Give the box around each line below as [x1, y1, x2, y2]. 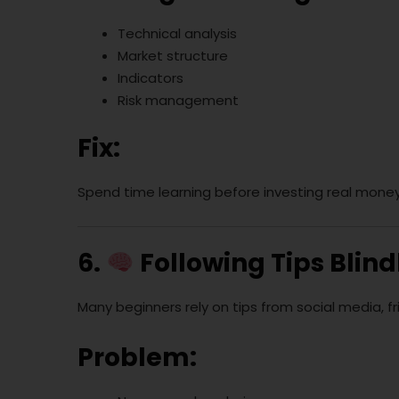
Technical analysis [118, 24, 237, 44]
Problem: [77, 340, 197, 376]
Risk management [118, 91, 239, 110]
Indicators [118, 69, 183, 88]
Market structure [118, 46, 228, 66]
